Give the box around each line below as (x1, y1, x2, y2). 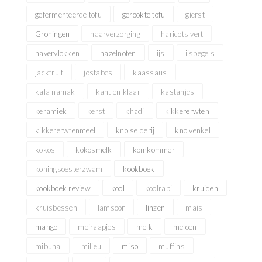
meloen (173, 222, 197, 232)
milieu (81, 241, 102, 251)
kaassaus (133, 67, 167, 77)
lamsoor (97, 202, 125, 212)
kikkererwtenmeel (35, 125, 96, 135)
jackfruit (35, 67, 64, 77)
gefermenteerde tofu (35, 9, 102, 19)
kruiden (192, 183, 218, 193)
